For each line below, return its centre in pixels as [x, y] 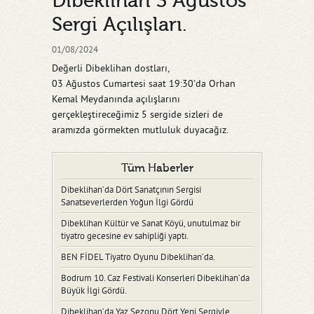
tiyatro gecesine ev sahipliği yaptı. [125, 236]
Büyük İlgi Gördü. [94, 291]
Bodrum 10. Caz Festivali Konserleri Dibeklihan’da [155, 278]
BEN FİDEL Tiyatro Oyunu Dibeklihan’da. [138, 257]
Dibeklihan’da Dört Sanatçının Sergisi [131, 190]
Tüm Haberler [157, 168]
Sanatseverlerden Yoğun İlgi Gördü [127, 203]
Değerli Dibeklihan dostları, [111, 68]
